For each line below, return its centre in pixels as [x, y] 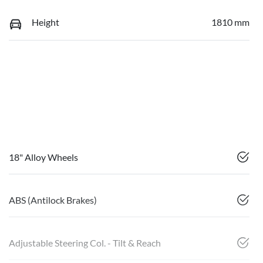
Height [45, 22]
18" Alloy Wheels [43, 157]
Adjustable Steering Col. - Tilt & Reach [85, 243]
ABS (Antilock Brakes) [53, 200]
